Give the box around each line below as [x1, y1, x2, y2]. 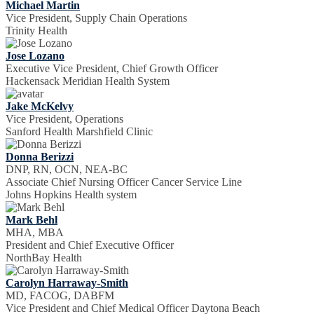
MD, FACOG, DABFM [6, 289, 114, 301]
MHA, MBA [6, 226, 64, 238]
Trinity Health [6, 24, 67, 36]
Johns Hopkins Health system [6, 188, 137, 200]
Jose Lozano [6, 49, 64, 62]
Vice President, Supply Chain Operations [6, 11, 187, 24]
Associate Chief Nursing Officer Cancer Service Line [6, 175, 242, 188]
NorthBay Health [6, 251, 82, 264]
